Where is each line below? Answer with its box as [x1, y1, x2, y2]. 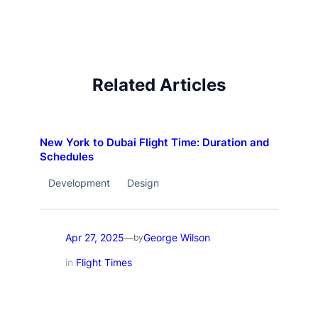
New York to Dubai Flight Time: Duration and [39, 136, 269, 149]
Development [48, 176, 110, 189]
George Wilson [143, 231, 210, 244]
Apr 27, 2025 [65, 231, 124, 244]
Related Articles [92, 74, 226, 95]
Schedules [39, 150, 94, 163]
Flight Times [75, 256, 132, 268]
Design [126, 176, 159, 189]
